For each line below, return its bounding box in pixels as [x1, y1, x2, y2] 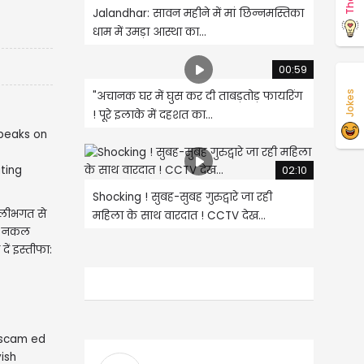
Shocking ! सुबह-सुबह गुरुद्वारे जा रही [92, 188, 272, 205]
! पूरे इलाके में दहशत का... [92, 106, 213, 123]
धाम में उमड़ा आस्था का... [92, 24, 206, 40]
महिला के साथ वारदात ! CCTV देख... [92, 207, 266, 223]
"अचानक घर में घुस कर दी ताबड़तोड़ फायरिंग [92, 88, 302, 104]
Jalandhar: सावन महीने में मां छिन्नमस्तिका [92, 5, 304, 21]
